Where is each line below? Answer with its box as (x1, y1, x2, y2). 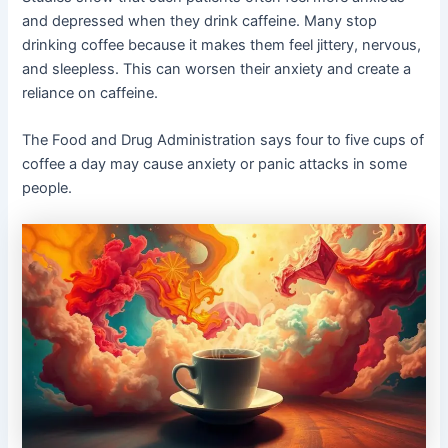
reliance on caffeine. (22, 83, 159, 102)
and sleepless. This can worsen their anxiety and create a (22, 59, 412, 78)
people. (22, 179, 73, 198)
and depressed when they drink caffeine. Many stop (22, 11, 378, 30)
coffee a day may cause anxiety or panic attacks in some (22, 155, 408, 174)
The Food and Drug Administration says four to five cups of (22, 131, 425, 150)
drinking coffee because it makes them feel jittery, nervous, (22, 35, 422, 54)
